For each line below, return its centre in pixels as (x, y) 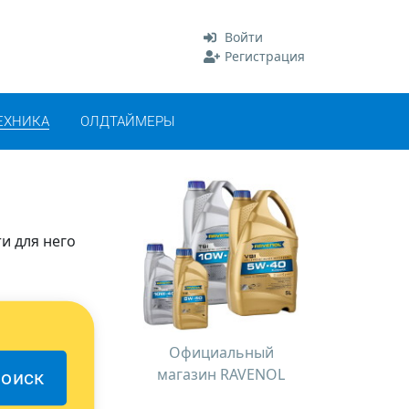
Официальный (221, 352)
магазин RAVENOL (221, 374)
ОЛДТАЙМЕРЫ (128, 121)
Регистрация (265, 56)
